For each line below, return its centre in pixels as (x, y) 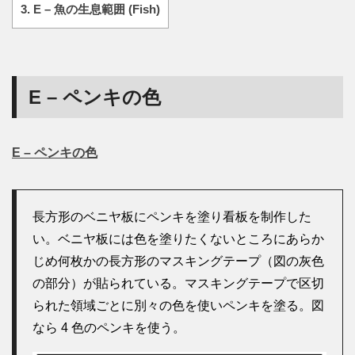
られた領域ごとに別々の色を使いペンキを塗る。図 (178, 306)
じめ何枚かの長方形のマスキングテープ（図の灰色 (178, 261)
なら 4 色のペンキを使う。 (109, 328)
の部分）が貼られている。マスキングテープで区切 (178, 284)
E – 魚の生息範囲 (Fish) (95, 10)
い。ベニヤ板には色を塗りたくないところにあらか (178, 239)
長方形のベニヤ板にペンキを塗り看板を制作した (172, 217)
